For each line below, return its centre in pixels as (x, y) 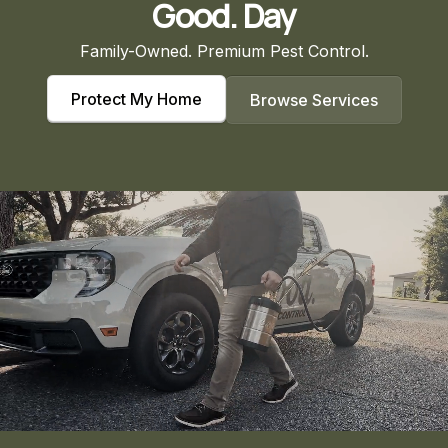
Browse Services (313, 99)
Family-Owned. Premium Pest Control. (224, 51)
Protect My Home (136, 99)
